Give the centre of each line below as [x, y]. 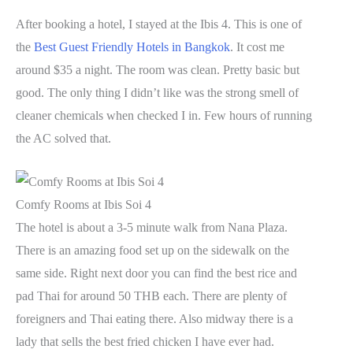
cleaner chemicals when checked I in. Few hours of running [164, 116]
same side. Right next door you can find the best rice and [156, 273]
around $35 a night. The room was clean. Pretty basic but [158, 70]
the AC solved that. [63, 139]
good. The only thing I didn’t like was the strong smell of [157, 93]
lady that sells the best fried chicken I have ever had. [145, 341]
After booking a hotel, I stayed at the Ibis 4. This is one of [159, 24]
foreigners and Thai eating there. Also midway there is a [154, 318]
